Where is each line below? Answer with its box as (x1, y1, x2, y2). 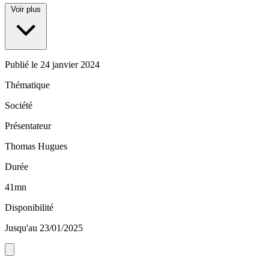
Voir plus (11, 5, 41, 14)
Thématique (5, 80, 50, 91)
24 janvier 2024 (40, 59, 100, 70)
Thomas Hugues (5, 141, 67, 152)
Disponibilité (5, 202, 53, 213)
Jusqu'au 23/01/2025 (5, 223, 83, 234)
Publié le (5, 59, 40, 70)
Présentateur (5, 121, 51, 131)
